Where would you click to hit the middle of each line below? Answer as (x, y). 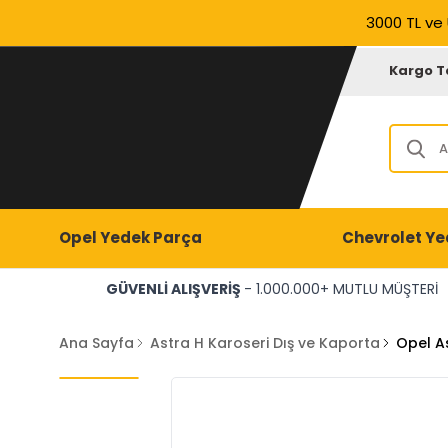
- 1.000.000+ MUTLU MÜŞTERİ (340, 289)
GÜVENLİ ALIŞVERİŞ (174, 289)
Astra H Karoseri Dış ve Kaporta (264, 343)
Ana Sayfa (96, 343)
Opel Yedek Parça (130, 237)
